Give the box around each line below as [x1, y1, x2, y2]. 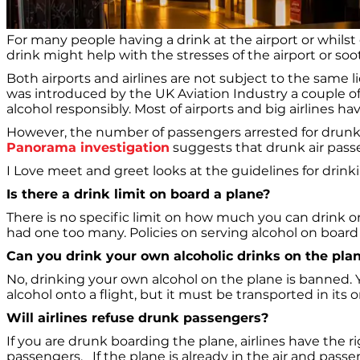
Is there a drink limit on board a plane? [6, 186, 270, 202]
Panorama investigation [6, 139, 170, 155]
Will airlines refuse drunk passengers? [6, 309, 268, 325]
